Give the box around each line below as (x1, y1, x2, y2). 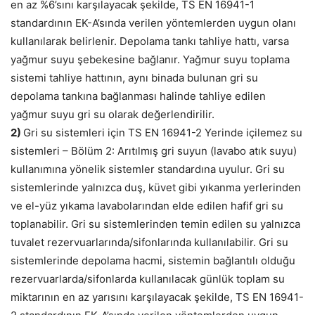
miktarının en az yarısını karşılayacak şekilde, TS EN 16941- (11, 290, 304, 304)
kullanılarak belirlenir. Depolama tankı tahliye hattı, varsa (11, 34, 289, 49)
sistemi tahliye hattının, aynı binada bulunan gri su (11, 71, 258, 85)
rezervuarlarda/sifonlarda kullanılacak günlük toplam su (11, 272, 285, 286)
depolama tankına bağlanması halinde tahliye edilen (11, 89, 266, 103)
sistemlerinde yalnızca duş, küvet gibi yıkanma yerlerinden (11, 181, 301, 195)
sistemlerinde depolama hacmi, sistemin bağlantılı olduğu (11, 254, 295, 268)
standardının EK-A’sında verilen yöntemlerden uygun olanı (11, 16, 296, 30)
